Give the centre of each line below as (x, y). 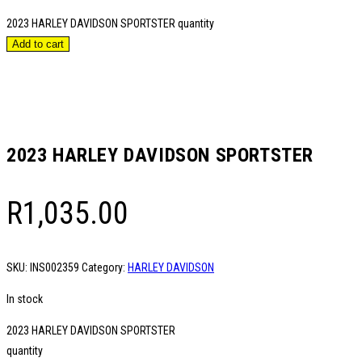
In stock (25, 299)
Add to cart (38, 44)
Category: (105, 267)
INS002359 (55, 267)
